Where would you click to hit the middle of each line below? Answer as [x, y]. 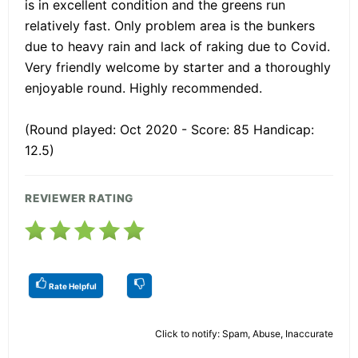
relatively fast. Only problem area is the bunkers [170, 25]
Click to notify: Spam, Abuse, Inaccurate [244, 333]
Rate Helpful [72, 286]
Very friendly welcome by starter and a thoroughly [178, 67]
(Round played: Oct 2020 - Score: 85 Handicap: [169, 129]
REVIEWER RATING [80, 198]
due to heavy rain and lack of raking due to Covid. [177, 46]
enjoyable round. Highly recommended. [143, 88]
